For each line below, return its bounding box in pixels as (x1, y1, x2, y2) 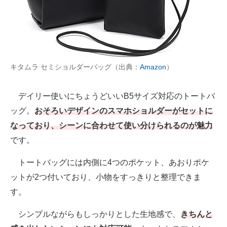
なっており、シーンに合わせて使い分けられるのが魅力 (10, 121, 213, 130)
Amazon (140, 63, 166, 71)
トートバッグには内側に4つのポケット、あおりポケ (10, 158, 209, 167)
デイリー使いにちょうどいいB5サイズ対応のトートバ (10, 92, 215, 101)
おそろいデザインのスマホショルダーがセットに (34, 106, 213, 116)
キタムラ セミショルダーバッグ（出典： (10, 63, 140, 71)
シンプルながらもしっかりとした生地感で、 (10, 210, 180, 219)
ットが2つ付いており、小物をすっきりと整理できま (10, 173, 201, 182)
